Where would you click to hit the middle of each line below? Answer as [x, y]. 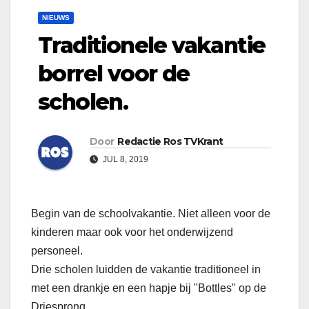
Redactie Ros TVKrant [170, 142]
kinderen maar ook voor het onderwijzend [132, 232]
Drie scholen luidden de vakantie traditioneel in [146, 270]
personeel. [57, 251]
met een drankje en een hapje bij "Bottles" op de [149, 288]
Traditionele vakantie [152, 46]
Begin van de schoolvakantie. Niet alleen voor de [151, 214]
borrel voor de [114, 74]
